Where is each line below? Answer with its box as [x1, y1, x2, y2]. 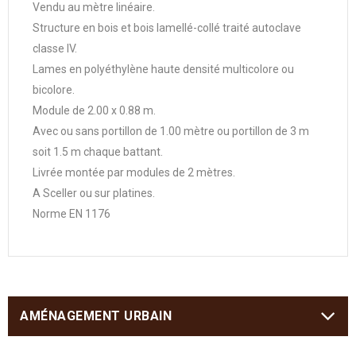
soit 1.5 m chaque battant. [33, 145, 163, 159]
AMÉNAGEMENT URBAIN [20, 308, 172, 324]
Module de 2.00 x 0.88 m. [33, 104, 156, 118]
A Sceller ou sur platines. [33, 187, 155, 200]
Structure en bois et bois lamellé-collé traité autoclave [33, 21, 301, 35]
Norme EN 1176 [33, 207, 110, 221]
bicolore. [33, 83, 75, 97]
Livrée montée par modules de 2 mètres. [33, 166, 235, 180]
